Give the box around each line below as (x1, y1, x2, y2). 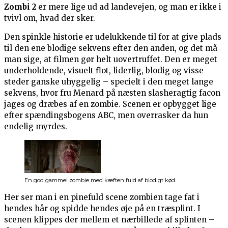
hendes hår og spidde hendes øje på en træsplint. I (4, 204, 201, 214)
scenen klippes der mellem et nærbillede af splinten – (4, 215, 214, 225)
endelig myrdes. (4, 122, 67, 132)
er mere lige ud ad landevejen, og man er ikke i (36, 2, 221, 12)
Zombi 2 (4, 2, 36, 12)
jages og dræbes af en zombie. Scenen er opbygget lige (4, 99, 216, 109)
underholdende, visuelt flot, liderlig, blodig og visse (4, 66, 204, 76)
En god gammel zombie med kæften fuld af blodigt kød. (24, 177, 176, 184)
